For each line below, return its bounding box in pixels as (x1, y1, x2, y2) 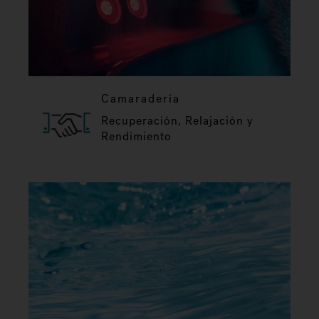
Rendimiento (101, 128, 172, 144)
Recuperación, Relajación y (101, 113, 253, 128)
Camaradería (101, 90, 180, 106)
